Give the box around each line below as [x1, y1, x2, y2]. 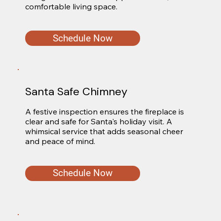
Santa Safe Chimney [25, 84, 127, 99]
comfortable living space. [25, 1, 117, 11]
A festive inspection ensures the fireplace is [25, 107, 184, 117]
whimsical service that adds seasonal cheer [25, 126, 183, 137]
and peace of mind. [25, 136, 95, 147]
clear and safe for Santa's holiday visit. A [25, 116, 172, 127]
